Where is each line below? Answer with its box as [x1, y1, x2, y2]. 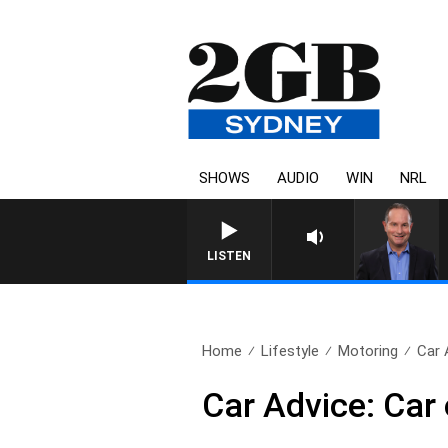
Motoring [338, 342, 399, 360]
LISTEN [207, 249, 251, 263]
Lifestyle [261, 342, 320, 360]
